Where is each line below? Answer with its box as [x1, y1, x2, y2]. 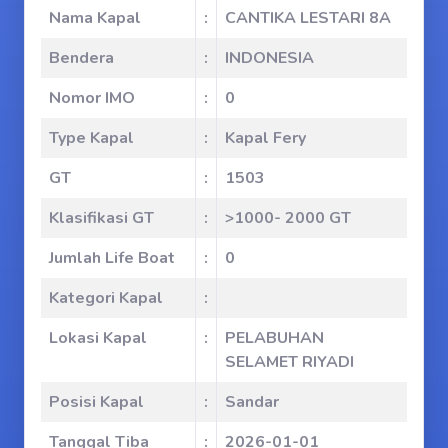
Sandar [225, 391, 279, 413]
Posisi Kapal [49, 391, 144, 413]
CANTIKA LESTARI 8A [225, 7, 391, 29]
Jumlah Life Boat [49, 247, 175, 269]
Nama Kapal [49, 7, 141, 29]
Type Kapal [49, 127, 134, 149]
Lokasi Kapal [49, 327, 147, 349]
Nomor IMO [49, 87, 135, 109]
